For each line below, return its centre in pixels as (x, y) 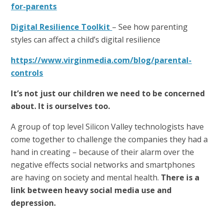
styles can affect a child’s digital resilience (86, 40)
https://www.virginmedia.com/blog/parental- (101, 60)
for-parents (34, 7)
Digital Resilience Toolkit (62, 27)
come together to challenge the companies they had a (109, 140)
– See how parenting (150, 27)
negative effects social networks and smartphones (103, 165)
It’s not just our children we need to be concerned (108, 94)
